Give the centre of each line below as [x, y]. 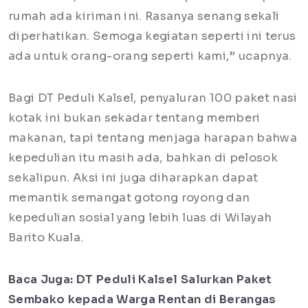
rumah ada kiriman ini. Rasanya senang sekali [144, 16]
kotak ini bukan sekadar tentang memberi [134, 118]
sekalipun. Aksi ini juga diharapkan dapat [133, 178]
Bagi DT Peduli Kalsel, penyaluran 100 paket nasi [153, 98]
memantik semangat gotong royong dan [129, 198]
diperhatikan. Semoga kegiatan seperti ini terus [152, 36]
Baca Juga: [41, 280]
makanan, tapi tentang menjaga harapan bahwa [153, 138]
